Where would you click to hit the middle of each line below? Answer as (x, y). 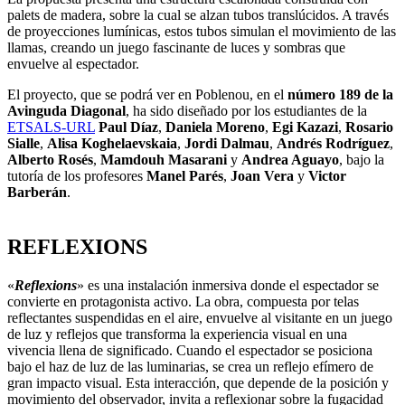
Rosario (369, 127)
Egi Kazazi (305, 127)
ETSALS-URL (51, 127)
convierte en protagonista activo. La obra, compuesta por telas (183, 302)
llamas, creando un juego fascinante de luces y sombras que (176, 48)
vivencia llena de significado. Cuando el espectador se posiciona (190, 351)
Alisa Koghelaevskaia (112, 144)
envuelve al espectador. (73, 64)
